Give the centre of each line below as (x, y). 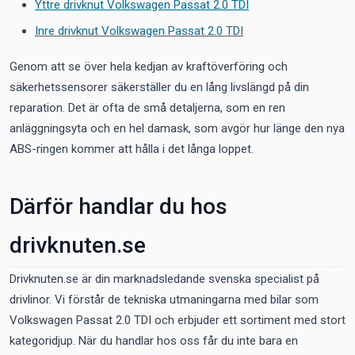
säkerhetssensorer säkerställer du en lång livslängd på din (159, 87)
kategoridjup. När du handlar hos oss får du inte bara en (154, 341)
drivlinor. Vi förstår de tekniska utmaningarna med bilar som (164, 300)
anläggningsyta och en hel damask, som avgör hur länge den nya (177, 128)
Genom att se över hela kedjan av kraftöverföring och (149, 67)
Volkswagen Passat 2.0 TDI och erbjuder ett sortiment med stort (177, 320)
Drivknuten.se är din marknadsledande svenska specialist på (164, 279)
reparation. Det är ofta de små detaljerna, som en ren (147, 108)
